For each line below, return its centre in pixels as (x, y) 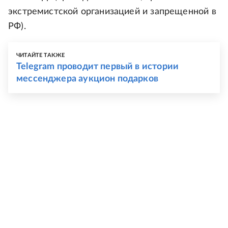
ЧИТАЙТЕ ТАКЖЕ (41, 55)
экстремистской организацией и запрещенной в (112, 12)
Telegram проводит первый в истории (98, 67)
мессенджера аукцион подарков (88, 79)
